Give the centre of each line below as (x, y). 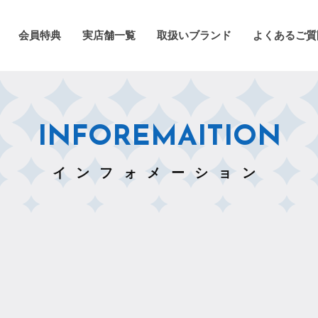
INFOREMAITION (159, 138)
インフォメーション (159, 172)
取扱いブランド (194, 37)
